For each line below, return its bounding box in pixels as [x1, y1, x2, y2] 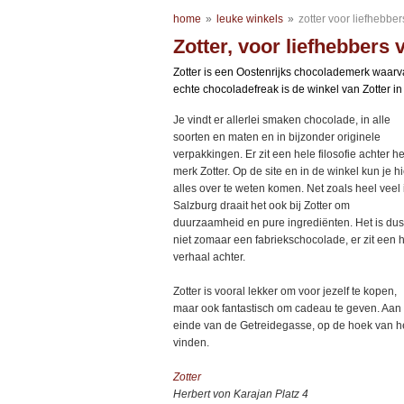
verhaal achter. [173, 251, 245, 263]
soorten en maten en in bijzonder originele [173, 131, 381, 143]
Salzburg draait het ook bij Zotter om [173, 199, 350, 212]
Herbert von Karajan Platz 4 [173, 388, 308, 400]
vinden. [173, 336, 209, 349]
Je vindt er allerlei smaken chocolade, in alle [173, 114, 390, 126]
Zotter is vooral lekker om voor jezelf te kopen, [173, 285, 397, 298]
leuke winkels [216, 13, 283, 25]
